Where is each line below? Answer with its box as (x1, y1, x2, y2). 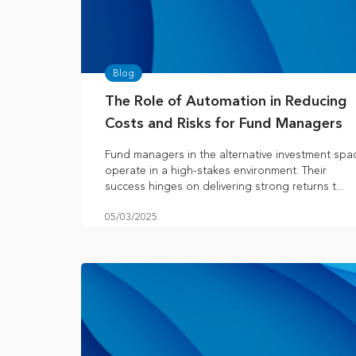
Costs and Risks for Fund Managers (105, 117, 342, 132)
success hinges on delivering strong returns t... (105, 180, 343, 194)
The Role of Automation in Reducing (105, 95, 347, 110)
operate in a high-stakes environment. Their (105, 164, 327, 178)
